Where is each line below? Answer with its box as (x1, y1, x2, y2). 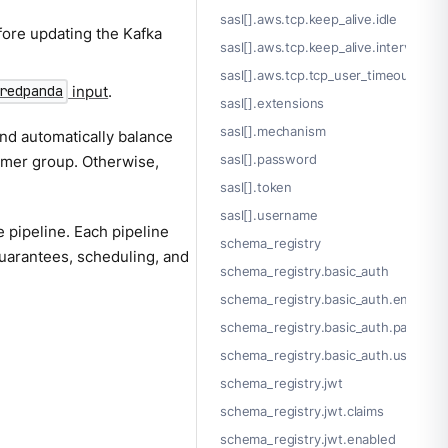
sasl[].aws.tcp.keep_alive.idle (220, 11, 398, 28)
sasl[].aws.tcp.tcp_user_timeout (220, 67, 414, 84)
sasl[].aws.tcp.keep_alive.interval (220, 39, 421, 56)
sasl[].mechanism (220, 123, 326, 140)
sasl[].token (220, 179, 293, 196)
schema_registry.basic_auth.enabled (220, 291, 442, 308)
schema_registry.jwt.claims (220, 403, 384, 420)
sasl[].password (220, 151, 317, 168)
